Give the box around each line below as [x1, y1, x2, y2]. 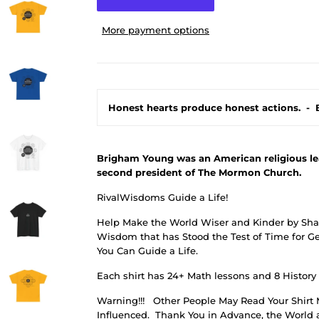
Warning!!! [97, 294, 145, 306]
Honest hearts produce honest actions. [108, 101, 300, 113]
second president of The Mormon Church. [97, 166, 301, 178]
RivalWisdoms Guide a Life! [97, 191, 228, 203]
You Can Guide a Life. [97, 244, 198, 256]
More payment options [102, 23, 209, 36]
